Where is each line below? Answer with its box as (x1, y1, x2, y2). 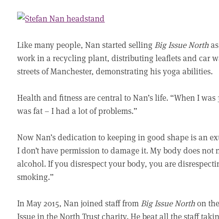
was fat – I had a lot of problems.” (17, 105, 138, 116)
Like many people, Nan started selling (17, 39, 155, 50)
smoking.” (17, 171, 54, 182)
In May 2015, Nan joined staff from (17, 197, 141, 209)
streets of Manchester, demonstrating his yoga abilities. (17, 66, 213, 77)
